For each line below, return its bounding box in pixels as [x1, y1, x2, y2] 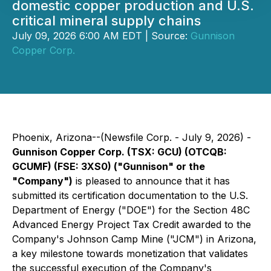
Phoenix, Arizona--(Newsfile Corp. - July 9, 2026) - [12, 131, 251, 143]
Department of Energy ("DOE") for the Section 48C [12, 204, 250, 216]
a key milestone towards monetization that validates [12, 247, 248, 260]
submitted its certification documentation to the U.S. [12, 189, 248, 201]
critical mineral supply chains [12, 13, 201, 28]
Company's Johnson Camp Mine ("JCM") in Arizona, [12, 233, 256, 245]
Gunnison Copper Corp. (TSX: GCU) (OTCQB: [12, 146, 227, 158]
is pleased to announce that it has [73, 175, 230, 187]
